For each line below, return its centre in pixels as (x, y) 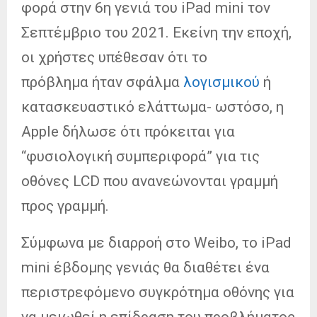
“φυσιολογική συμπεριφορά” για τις (140, 156)
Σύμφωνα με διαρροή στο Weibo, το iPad (156, 242)
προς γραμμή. (65, 206)
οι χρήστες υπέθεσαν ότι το (114, 57)
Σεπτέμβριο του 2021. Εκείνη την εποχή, (156, 32)
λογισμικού (223, 82)
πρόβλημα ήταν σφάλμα (102, 82)
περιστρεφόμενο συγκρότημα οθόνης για (158, 292)
